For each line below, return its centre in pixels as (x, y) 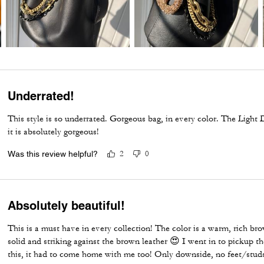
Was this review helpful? (53, 154)
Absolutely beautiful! (67, 205)
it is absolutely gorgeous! (54, 131)
